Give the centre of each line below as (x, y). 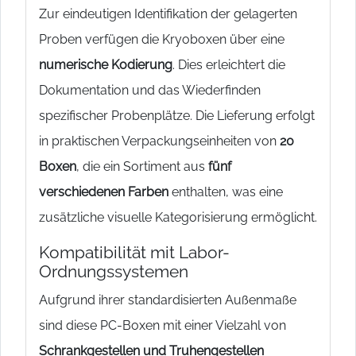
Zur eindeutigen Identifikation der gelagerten (168, 14)
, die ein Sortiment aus (142, 166)
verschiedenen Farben (104, 192)
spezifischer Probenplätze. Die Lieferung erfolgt (177, 115)
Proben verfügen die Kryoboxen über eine (162, 39)
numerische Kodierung (106, 64)
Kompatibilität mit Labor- (134, 252)
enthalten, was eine (226, 192)
